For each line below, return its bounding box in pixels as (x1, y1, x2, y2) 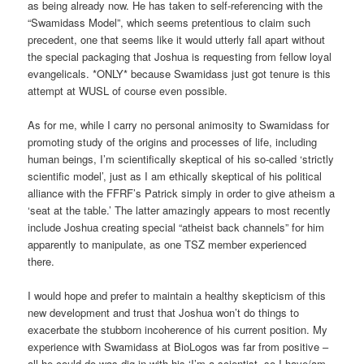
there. (28, 253, 55, 269)
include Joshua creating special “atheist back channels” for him (28, 219, 325, 235)
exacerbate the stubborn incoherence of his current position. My (28, 321, 328, 337)
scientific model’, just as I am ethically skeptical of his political (28, 167, 323, 184)
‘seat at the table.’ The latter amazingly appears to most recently (28, 201, 331, 218)
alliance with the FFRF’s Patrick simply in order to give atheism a (28, 184, 336, 201)
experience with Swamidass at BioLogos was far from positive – (28, 338, 329, 354)
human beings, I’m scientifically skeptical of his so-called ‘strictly (28, 150, 335, 167)
